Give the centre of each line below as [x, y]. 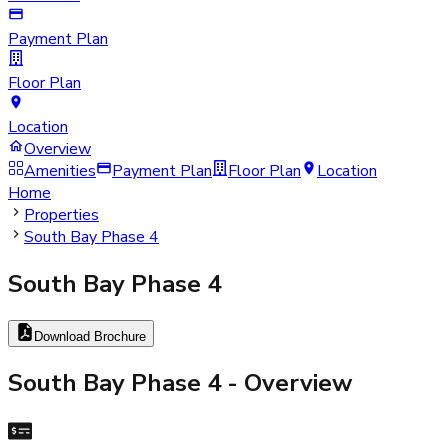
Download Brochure [90, 336]
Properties [61, 214]
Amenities [60, 170]
